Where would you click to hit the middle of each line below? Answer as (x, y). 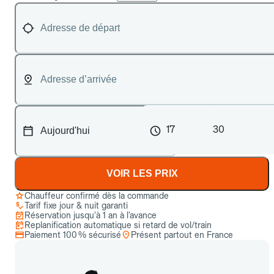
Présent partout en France (182, 235)
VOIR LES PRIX (142, 173)
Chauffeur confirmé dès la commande (97, 196)
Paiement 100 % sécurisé (73, 235)
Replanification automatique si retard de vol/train (118, 225)
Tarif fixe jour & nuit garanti (76, 206)
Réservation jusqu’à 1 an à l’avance (91, 215)
